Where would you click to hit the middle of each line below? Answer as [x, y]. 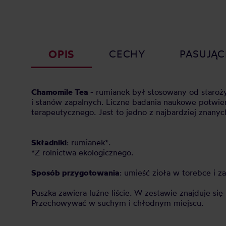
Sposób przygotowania [75, 173]
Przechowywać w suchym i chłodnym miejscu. [117, 203]
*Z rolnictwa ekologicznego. [82, 152]
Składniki [49, 142]
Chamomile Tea [61, 92]
